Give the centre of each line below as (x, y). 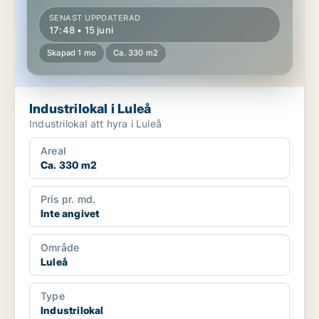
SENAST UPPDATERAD (95, 18)
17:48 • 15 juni (81, 30)
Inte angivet (70, 214)
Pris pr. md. (68, 199)
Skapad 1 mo (72, 53)
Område (60, 248)
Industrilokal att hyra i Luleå (95, 124)
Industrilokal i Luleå (90, 109)
